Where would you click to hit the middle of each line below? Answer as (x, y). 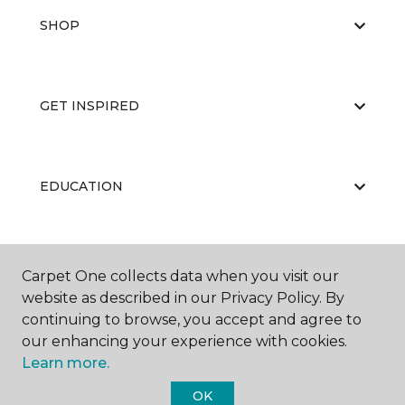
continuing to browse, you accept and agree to (192, 320)
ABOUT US (75, 267)
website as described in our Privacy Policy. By (183, 298)
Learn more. (66, 363)
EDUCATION (81, 186)
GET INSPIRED (89, 106)
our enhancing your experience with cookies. (184, 341)
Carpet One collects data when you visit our (180, 276)
